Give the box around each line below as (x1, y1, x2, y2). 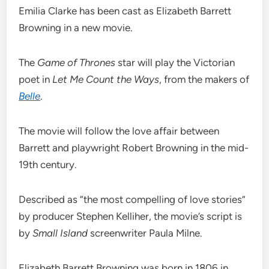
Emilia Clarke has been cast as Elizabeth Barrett (19, 5, 232, 17)
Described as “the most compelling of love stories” (19, 193, 246, 206)
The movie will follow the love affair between (19, 125, 220, 138)
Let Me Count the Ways (52, 73, 160, 86)
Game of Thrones (37, 56, 116, 69)
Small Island (32, 227, 88, 240)
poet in (19, 73, 53, 86)
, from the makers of (159, 73, 250, 86)
